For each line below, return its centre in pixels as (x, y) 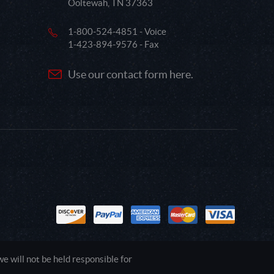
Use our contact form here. (131, 75)
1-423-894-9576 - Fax (113, 45)
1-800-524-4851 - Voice (117, 32)
